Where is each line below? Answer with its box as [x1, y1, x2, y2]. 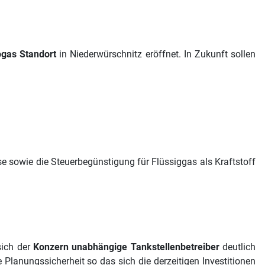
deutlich [219, 241, 256, 253]
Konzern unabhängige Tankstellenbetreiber [33, 241, 219, 253]
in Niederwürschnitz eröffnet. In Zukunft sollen [56, 48, 256, 60]
